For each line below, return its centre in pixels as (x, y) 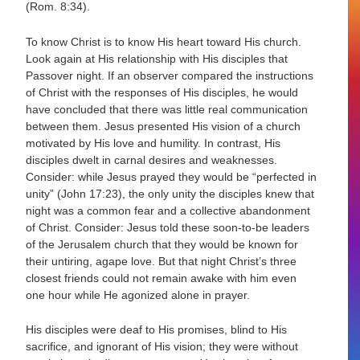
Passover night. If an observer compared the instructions (170, 75)
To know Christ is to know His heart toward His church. (164, 41)
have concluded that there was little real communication (167, 109)
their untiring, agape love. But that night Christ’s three (162, 261)
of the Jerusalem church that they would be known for (162, 244)
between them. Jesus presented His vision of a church (164, 126)
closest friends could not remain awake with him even (162, 278)
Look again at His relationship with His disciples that (157, 58)
